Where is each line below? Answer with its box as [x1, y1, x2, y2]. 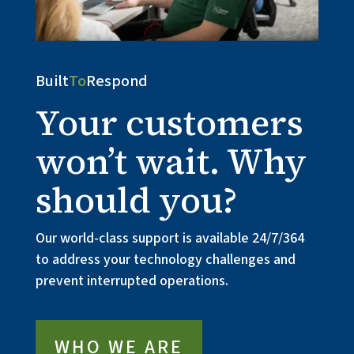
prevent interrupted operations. [35, 270, 228, 291]
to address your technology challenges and [35, 249, 296, 269]
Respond [85, 70, 148, 92]
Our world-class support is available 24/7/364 [35, 228, 304, 248]
